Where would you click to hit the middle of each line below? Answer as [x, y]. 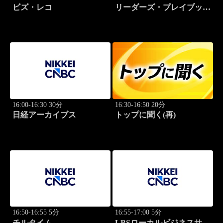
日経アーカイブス [44, 115]
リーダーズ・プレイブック [163, 7]
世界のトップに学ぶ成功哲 [163, 17]
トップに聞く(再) [145, 115]
